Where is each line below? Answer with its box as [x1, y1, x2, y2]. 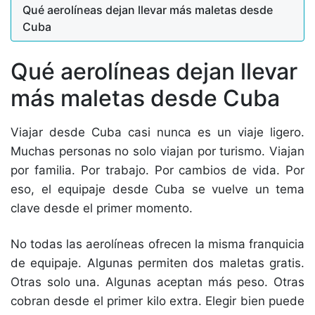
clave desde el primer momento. [11, 201, 193, 215]
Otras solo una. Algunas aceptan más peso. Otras [11, 275, 304, 289]
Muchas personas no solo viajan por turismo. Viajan [11, 144, 304, 158]
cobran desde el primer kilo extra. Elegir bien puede [11, 294, 304, 308]
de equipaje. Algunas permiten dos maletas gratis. [11, 256, 304, 270]
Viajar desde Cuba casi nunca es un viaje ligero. [11, 125, 304, 139]
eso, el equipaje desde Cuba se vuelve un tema [11, 182, 304, 196]
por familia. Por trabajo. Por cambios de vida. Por [11, 163, 304, 177]
